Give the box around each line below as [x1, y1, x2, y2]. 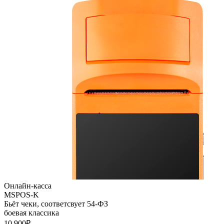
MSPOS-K [4, 190, 39, 199]
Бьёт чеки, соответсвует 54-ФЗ [4, 199, 108, 208]
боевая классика [4, 208, 59, 217]
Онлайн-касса [4, 181, 51, 190]
